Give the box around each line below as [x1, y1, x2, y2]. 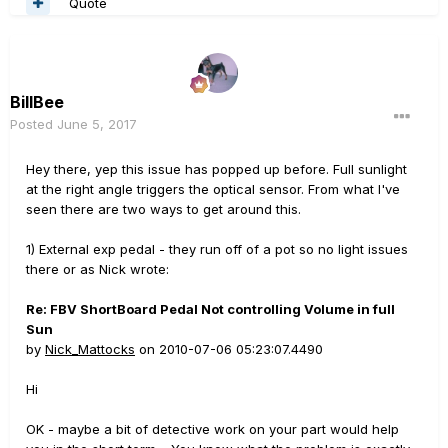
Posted [10, 116, 57, 132]
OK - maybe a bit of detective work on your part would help [26, 421, 399, 437]
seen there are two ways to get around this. [26, 201, 301, 217]
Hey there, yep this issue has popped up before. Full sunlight [26, 161, 407, 177]
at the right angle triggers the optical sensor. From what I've [26, 181, 400, 197]
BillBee [10, 92, 64, 112]
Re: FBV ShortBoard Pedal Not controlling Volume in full [26, 301, 395, 317]
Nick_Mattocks [45, 341, 135, 357]
